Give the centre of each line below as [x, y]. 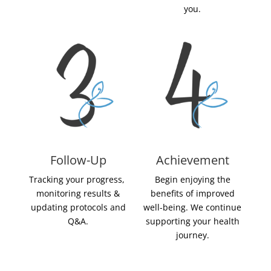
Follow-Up [78, 160]
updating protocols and [78, 207]
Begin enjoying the [192, 180]
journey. [192, 235]
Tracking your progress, [78, 180]
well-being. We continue [193, 207]
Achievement [192, 160]
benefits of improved [192, 194]
